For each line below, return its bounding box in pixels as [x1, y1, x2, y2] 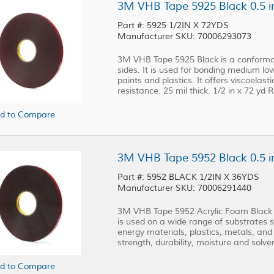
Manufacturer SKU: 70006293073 [117, 31, 251, 42]
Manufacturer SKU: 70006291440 [117, 183, 251, 193]
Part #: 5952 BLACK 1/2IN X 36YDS [147, 172, 262, 182]
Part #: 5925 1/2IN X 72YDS [117, 20, 231, 31]
